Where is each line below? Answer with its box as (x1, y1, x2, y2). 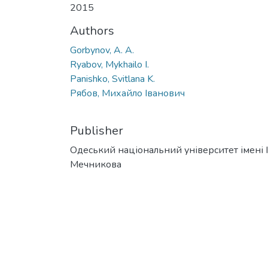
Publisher (70, 122, 123, 139)
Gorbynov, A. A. (70, 43, 134, 57)
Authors (70, 22, 114, 39)
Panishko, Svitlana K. (70, 72, 155, 86)
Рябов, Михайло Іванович (70, 86, 185, 100)
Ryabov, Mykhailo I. (70, 57, 149, 71)
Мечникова (70, 157, 121, 171)
